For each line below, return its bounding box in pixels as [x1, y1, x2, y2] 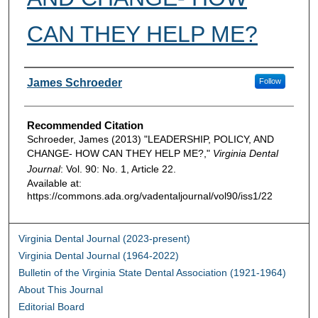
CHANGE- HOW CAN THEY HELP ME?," [26, 148, 213, 160]
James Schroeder [26, 77, 122, 89]
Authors [23, 72, 60, 85]
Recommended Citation [26, 119, 143, 132]
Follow [258, 77, 281, 86]
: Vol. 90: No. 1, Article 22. [60, 163, 176, 175]
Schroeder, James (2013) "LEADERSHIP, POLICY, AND [26, 133, 274, 146]
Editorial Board [18, 300, 85, 312]
